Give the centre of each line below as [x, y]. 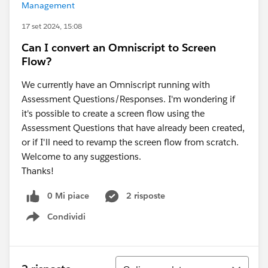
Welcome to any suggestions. [81, 156]
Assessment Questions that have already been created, [133, 128]
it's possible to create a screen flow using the [113, 113]
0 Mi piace [68, 196]
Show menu [62, 223]
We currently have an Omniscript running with [116, 85]
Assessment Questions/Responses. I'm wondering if [128, 99]
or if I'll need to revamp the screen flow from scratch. [130, 142]
